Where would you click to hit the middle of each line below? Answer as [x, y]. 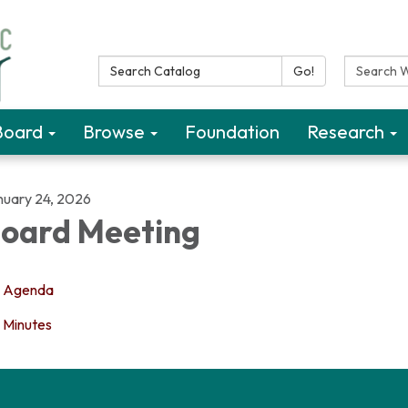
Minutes [27, 324]
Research [346, 132]
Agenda [28, 290]
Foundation [232, 132]
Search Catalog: [154, 66]
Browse [114, 132]
